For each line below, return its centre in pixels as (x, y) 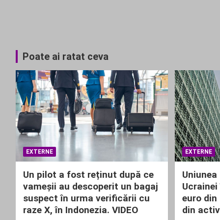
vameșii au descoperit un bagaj (91, 186)
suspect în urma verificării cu (86, 198)
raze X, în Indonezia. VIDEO (81, 210)
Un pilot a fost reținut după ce (88, 174)
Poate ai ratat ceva (66, 56)
